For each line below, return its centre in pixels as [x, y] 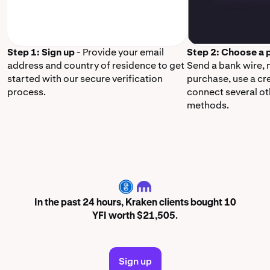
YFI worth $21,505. [135, 217]
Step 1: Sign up [41, 52]
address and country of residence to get [96, 65]
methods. [208, 105]
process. [27, 92]
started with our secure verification [85, 79]
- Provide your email [119, 52]
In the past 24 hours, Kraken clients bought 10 [135, 203]
